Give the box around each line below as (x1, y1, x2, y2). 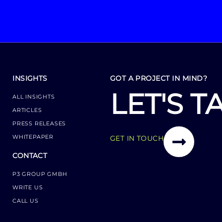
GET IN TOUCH (110, 134, 164, 143)
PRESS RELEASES (12, 119, 66, 127)
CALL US (12, 197, 39, 204)
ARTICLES (12, 106, 42, 113)
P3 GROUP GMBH (12, 170, 67, 177)
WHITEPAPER (12, 133, 54, 140)
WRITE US (12, 183, 43, 191)
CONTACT (12, 151, 48, 160)
